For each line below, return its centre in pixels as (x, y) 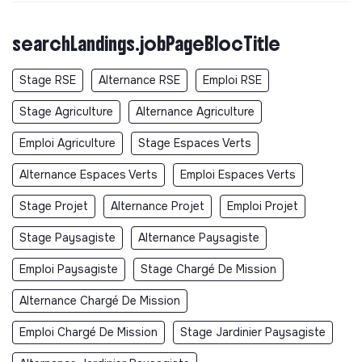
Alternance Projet (158, 206)
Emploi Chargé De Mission (88, 333)
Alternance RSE (139, 80)
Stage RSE (48, 80)
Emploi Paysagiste (69, 269)
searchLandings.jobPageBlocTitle (146, 44)
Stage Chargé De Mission (208, 269)
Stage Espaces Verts (195, 143)
